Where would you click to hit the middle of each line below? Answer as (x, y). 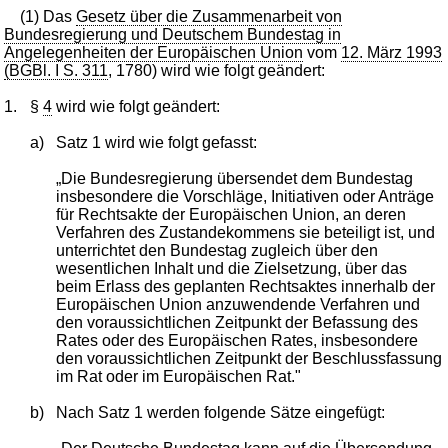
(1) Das (48, 16)
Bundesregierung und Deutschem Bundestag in (173, 34)
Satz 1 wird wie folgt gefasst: (156, 142)
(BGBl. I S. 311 (56, 70)
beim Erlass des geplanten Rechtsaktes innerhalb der (245, 286)
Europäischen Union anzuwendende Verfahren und (237, 304)
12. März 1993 (392, 52)
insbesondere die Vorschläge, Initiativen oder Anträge (244, 196)
